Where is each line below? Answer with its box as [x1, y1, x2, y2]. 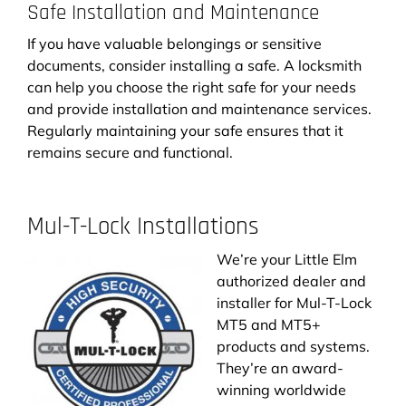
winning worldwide [217, 380, 346, 399]
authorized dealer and [217, 271, 366, 290]
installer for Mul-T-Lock [217, 293, 372, 312]
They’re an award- [217, 358, 343, 377]
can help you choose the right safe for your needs [27, 77, 356, 96]
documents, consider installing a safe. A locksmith [27, 55, 362, 74]
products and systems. [217, 336, 370, 355]
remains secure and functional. [27, 142, 233, 161]
